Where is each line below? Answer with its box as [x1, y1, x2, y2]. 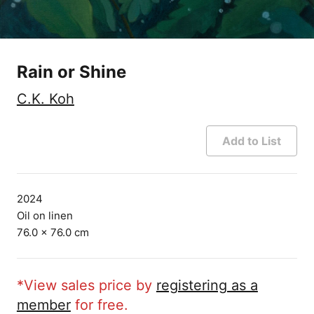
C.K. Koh [16, 90, 74, 108]
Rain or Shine [16, 62, 126, 83]
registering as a [156, 277, 258, 294]
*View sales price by [16, 277, 156, 294]
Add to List [222, 134, 282, 149]
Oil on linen [16, 209, 73, 223]
